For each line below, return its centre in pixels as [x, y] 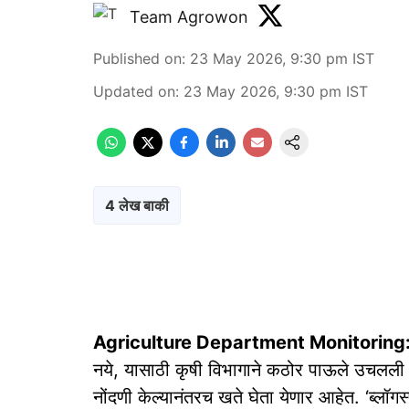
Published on [137, 58]
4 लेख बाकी [137, 205]
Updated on [134, 91]
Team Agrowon [189, 16]
